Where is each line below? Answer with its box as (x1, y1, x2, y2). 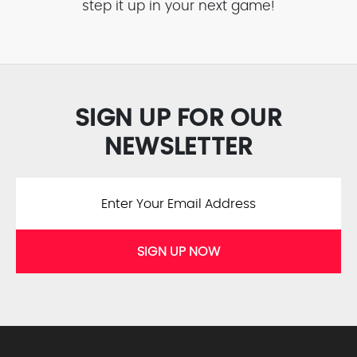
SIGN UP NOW (137, 245, 220, 258)
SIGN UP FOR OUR (75, 107, 282, 131)
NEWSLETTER (104, 135, 253, 160)
